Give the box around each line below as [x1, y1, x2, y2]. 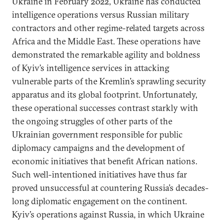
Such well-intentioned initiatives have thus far [12, 169, 187, 180]
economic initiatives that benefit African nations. [12, 155, 197, 167]
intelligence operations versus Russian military [12, 9, 189, 20]
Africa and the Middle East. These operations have [12, 36, 200, 47]
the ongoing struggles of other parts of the [12, 115, 172, 127]
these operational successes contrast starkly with [12, 102, 198, 113]
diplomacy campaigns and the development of [12, 142, 184, 153]
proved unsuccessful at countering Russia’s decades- [12, 182, 209, 193]
